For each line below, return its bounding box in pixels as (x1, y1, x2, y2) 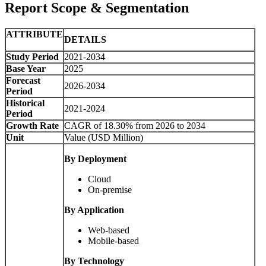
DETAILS (64, 34, 106, 45)
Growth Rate (6, 121, 59, 131)
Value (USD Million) (64, 132, 143, 143)
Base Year (6, 64, 46, 74)
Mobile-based (88, 236, 139, 246)
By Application (64, 205, 124, 216)
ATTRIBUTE (6, 29, 63, 40)
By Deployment (64, 154, 126, 164)
